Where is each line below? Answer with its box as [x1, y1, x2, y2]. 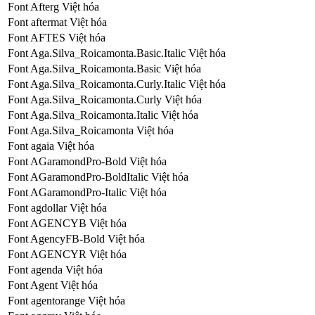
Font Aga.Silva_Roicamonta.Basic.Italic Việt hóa [8, 46, 226, 59]
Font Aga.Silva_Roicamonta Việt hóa [8, 124, 174, 136]
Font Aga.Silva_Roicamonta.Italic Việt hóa [8, 108, 198, 121]
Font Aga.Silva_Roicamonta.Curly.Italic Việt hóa [8, 77, 226, 90]
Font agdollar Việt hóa [8, 201, 107, 214]
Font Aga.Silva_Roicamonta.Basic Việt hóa [8, 62, 201, 75]
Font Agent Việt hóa [8, 278, 98, 291]
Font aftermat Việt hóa [8, 15, 107, 28]
